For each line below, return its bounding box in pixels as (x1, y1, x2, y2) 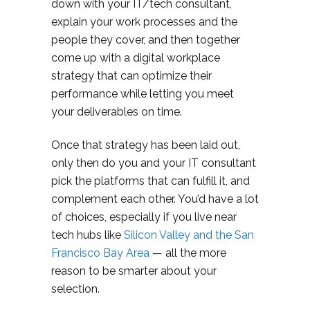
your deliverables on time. (51, 105, 182, 119)
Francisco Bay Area (51, 246, 152, 260)
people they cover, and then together (51, 33, 240, 47)
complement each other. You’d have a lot (51, 192, 259, 206)
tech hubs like (51, 228, 124, 242)
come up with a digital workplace (51, 51, 220, 65)
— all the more (152, 246, 226, 260)
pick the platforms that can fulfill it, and (51, 174, 250, 188)
